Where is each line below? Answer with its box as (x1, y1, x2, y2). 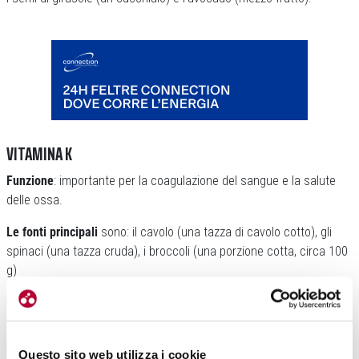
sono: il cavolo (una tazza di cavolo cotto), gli (98, 224, 332, 240)
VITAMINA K (6, 140, 72, 168)
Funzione (6, 173, 54, 188)
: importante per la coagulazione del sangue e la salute (54, 173, 336, 188)
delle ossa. (6, 192, 63, 208)
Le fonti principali (6, 224, 98, 240)
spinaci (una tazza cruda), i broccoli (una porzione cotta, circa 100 (6, 244, 348, 259)
